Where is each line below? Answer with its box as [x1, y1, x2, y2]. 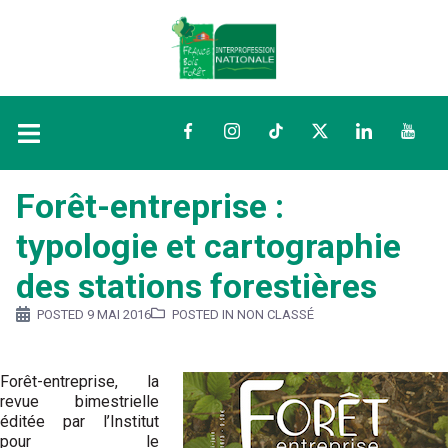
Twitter [312, 123, 361, 143]
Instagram [224, 123, 294, 143]
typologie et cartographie [16, 226, 401, 266]
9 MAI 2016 [87, 307, 151, 323]
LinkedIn [356, 123, 416, 143]
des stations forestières [16, 266, 377, 306]
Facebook [180, 123, 249, 143]
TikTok [268, 123, 314, 143]
